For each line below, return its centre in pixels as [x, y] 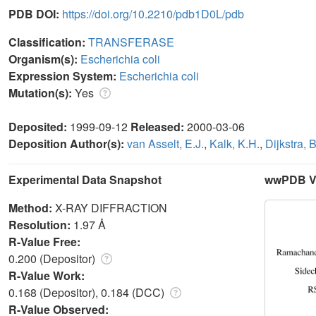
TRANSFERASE [131, 42]
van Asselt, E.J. [165, 143]
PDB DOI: [35, 13]
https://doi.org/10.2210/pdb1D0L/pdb [153, 13]
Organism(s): [44, 59]
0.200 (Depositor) [53, 258]
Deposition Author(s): [68, 143]
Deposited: [39, 126]
